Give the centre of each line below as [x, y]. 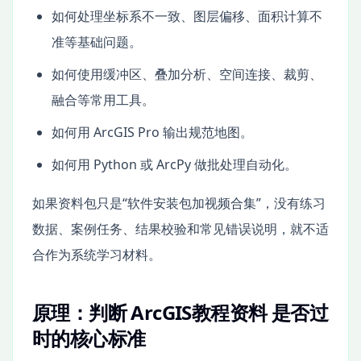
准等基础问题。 [97, 41]
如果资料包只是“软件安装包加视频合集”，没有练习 [179, 203]
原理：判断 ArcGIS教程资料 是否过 [180, 312]
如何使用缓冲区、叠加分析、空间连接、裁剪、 [187, 74]
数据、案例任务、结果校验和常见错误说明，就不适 [180, 228]
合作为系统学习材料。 [97, 254]
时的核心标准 [89, 338]
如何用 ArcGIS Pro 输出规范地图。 [152, 132]
